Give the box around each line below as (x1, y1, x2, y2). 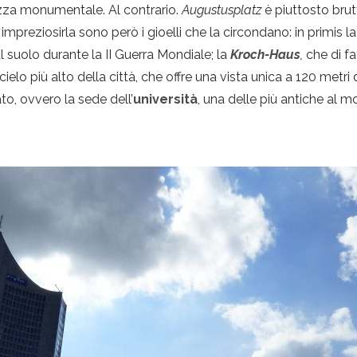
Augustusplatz (182, 2, 262, 18)
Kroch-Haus (230, 47, 301, 62)
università (133, 92, 198, 107)
